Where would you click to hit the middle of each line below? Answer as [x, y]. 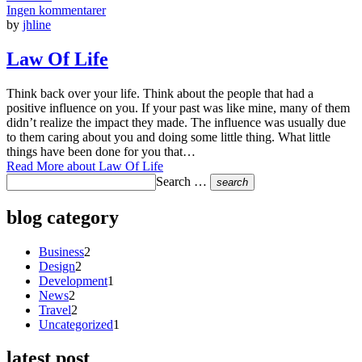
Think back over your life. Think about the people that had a [160, 93]
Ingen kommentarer [56, 10]
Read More [35, 166]
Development [73, 280]
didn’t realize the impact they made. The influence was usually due [176, 122]
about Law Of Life [114, 166]
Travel [55, 309]
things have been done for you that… [101, 151]
